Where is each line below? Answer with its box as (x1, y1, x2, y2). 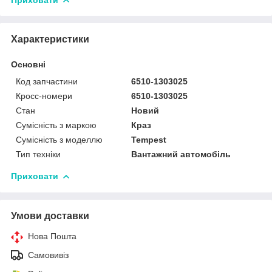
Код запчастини (16, 76, 78, 86)
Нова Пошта (28, 231, 76, 241)
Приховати (11, 171, 58, 181)
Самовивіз (28, 250, 69, 260)
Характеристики (11, 33, 89, 44)
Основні (11, 59, 46, 69)
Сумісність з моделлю (16, 134, 103, 144)
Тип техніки (16, 149, 61, 159)
